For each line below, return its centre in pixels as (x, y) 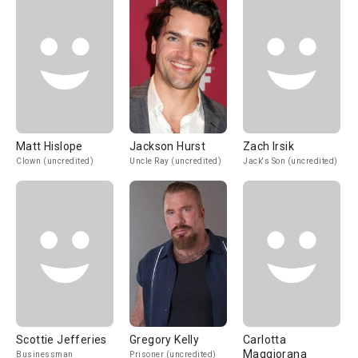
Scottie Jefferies (62, 340)
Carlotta (265, 340)
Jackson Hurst (168, 146)
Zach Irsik (268, 146)
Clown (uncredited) (55, 161)
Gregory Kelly (165, 340)
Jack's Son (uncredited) (290, 161)
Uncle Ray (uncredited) (175, 161)
